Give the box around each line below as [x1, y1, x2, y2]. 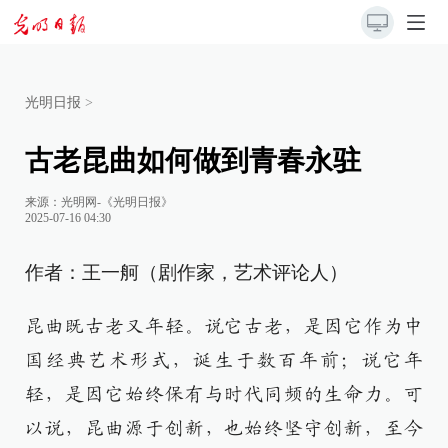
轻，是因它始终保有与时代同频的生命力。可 [25, 385, 423, 404]
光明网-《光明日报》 [61, 195, 173, 209]
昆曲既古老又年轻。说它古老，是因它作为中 [25, 317, 423, 336]
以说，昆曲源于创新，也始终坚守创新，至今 [25, 419, 423, 438]
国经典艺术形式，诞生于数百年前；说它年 [25, 351, 423, 370]
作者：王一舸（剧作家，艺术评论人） [25, 262, 348, 283]
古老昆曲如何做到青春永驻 [25, 145, 361, 176]
